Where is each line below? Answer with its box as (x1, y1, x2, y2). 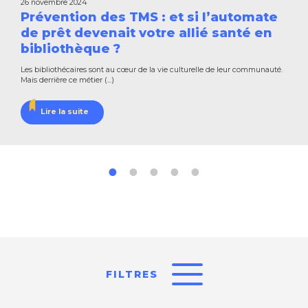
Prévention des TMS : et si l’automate (21, 10, 278, 25)
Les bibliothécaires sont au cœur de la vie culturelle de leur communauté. (21, 65, 283, 75)
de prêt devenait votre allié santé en (21, 25, 272, 41)
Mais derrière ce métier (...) (21, 76, 114, 85)
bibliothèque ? (21, 41, 120, 57)
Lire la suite (40, 107, 89, 117)
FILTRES (105, 268, 158, 281)
